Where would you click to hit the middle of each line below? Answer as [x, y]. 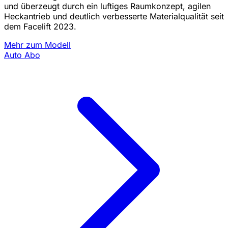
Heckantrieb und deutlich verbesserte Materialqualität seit [114, 17]
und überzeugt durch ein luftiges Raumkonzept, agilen [107, 6]
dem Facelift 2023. [40, 27]
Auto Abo [22, 55]
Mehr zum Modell [37, 45]
